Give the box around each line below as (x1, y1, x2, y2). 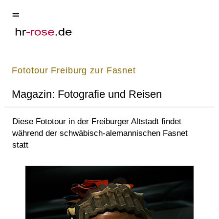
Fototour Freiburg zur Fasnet (12, 65, 136, 75)
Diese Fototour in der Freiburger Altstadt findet (12, 117, 182, 126)
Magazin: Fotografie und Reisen (12, 88, 162, 100)
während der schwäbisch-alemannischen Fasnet (12, 129, 188, 138)
